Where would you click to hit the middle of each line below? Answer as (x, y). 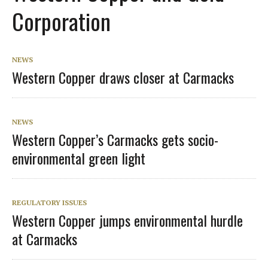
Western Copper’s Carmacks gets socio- (115, 139)
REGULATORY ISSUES (49, 202)
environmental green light (79, 158)
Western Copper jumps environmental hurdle (127, 220)
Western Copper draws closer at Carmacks (123, 77)
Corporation (61, 21)
